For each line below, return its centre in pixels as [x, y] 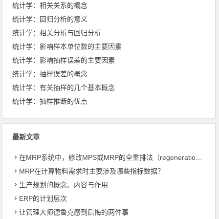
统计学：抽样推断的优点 [50, 101]
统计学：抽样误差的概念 [50, 74]
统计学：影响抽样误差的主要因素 [64, 60]
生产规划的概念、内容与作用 [64, 185]
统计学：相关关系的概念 [50, 5]
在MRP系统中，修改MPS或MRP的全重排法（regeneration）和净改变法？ [108, 157]
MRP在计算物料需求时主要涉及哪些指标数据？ [92, 171]
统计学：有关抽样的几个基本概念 [64, 87]
